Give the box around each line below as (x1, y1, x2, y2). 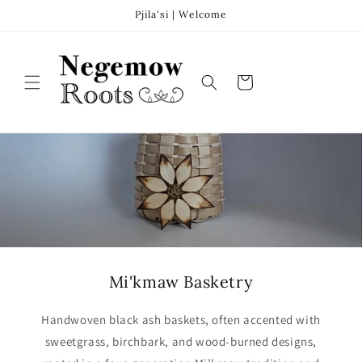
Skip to (23, 2, 64, 19)
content (23, 17, 68, 33)
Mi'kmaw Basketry (108, 271, 254, 293)
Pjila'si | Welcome (135, 8, 227, 20)
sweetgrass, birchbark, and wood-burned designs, (44, 334, 318, 350)
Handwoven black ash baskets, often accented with (41, 312, 321, 328)
